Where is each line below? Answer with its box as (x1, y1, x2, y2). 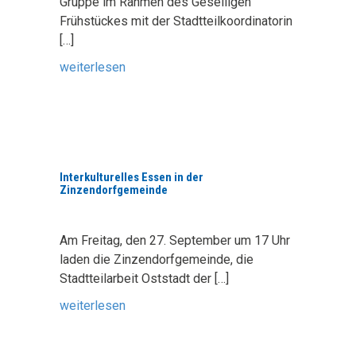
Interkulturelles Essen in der (60, 170, 203, 184)
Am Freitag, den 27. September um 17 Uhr (60, 233, 290, 248)
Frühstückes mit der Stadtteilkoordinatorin (60, 14, 292, 29)
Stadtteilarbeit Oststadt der (60, 271, 215, 286)
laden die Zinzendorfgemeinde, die (60, 252, 253, 267)
